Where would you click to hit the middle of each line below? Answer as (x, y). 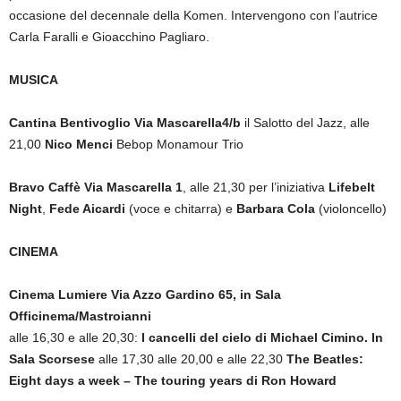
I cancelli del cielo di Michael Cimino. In (262, 337)
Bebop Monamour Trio (178, 144)
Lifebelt (352, 187)
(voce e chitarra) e (181, 208)
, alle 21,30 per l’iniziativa (256, 187)
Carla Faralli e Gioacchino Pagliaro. (109, 36)
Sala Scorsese (54, 358)
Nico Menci (79, 144)
